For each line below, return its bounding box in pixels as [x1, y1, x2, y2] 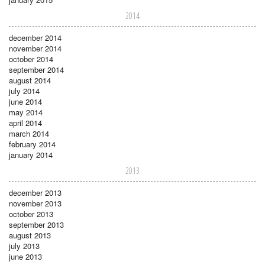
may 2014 [9, 106, 43, 118]
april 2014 [9, 117, 42, 128]
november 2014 [9, 42, 62, 54]
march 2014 [9, 127, 49, 139]
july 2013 [9, 240, 40, 251]
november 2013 [9, 197, 62, 209]
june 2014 [9, 95, 42, 107]
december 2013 [9, 186, 62, 198]
